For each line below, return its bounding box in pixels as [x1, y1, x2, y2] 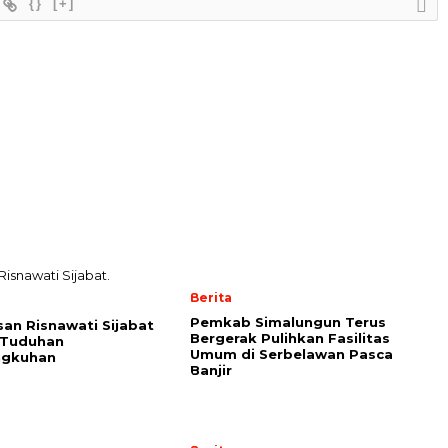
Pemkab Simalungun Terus [190, 314, 386, 330]
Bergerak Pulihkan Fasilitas [190, 330, 390, 346]
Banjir [190, 362, 232, 378]
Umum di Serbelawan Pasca [190, 346, 393, 362]
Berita [190, 290, 232, 305]
